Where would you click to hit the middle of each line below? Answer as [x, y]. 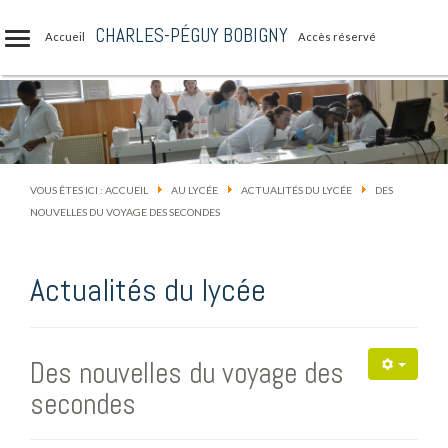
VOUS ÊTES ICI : [67, 190]
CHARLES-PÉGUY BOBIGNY [191, 35]
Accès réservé [337, 36]
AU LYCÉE [194, 190]
